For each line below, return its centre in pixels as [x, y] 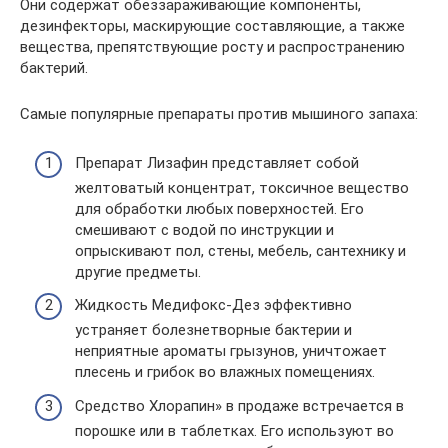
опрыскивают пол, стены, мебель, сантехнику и [240, 250]
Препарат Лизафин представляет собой [217, 162]
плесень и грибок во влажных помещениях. [225, 372]
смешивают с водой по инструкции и [204, 229]
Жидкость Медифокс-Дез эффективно [213, 305]
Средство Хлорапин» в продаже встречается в [239, 405]
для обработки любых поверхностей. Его [219, 208]
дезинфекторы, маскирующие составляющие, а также [212, 26]
